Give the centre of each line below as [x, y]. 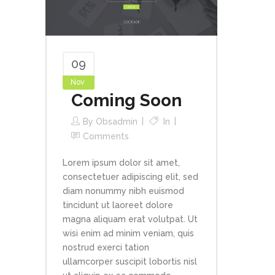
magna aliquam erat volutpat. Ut [130, 219]
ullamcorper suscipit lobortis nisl [130, 262]
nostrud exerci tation [106, 248]
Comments [106, 137]
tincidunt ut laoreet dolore [118, 205]
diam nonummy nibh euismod [123, 191]
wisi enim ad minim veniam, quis [128, 234]
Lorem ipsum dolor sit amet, [121, 163]
